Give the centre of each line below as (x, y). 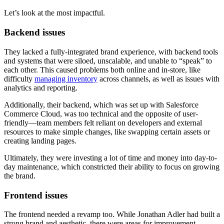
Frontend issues (36, 195)
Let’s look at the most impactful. (54, 13)
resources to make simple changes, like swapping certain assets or (107, 131)
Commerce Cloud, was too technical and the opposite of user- (101, 113)
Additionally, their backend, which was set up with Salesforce (101, 104)
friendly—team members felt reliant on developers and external (103, 122)
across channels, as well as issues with (158, 78)
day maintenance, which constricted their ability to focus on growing (112, 166)
